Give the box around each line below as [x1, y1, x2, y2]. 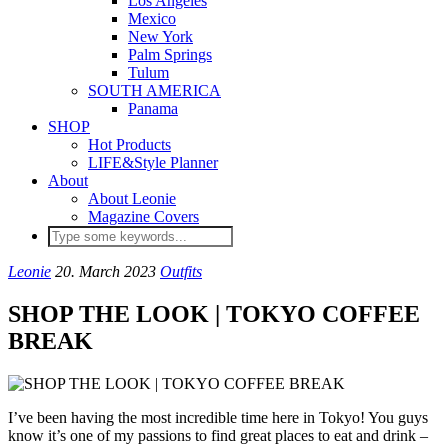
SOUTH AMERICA [88, 82, 221, 99]
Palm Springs [128, 46, 212, 63]
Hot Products [88, 136, 171, 153]
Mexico [128, 10, 176, 27]
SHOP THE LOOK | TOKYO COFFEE [8, 300, 420, 327]
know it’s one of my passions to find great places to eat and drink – [8, 426, 428, 444]
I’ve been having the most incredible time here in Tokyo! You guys [8, 408, 428, 426]
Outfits [160, 263, 202, 280]
